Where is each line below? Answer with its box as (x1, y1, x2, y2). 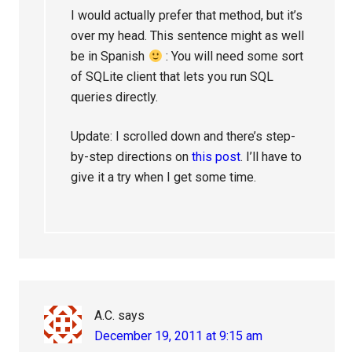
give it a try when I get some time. (71, 170, 257, 185)
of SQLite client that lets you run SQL (71, 69, 274, 84)
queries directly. (71, 90, 159, 104)
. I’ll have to (240, 149, 302, 164)
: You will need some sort (162, 49, 303, 64)
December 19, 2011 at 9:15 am (94, 328, 263, 343)
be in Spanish (71, 49, 148, 64)
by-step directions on (71, 149, 192, 164)
